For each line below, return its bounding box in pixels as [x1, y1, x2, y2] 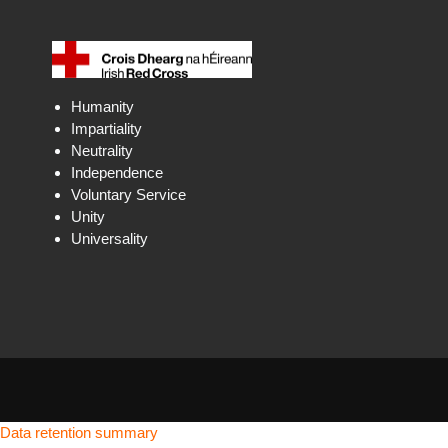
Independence [71, 164, 164, 181]
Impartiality [71, 120, 143, 137]
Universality [71, 230, 149, 247]
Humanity [71, 98, 135, 115]
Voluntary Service [71, 186, 187, 203]
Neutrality [71, 142, 134, 159]
